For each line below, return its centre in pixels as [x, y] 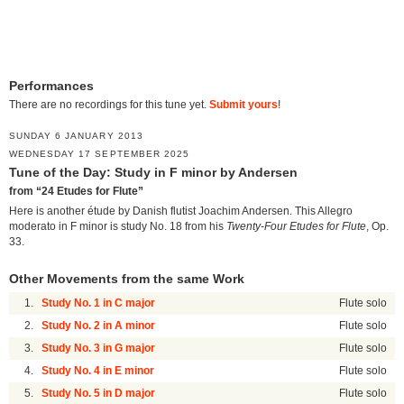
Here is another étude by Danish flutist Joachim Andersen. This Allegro [181, 211]
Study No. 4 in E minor [98, 371]
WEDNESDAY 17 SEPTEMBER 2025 [99, 154]
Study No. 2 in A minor [99, 326]
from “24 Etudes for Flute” [76, 191]
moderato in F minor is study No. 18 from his [118, 227]
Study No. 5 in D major [99, 394]
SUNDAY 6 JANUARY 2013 [76, 136]
